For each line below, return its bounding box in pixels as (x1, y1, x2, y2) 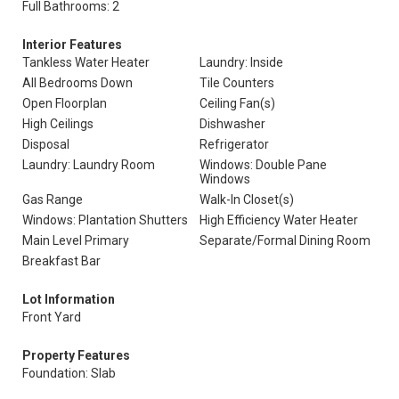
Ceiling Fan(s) (199, 96, 275, 110)
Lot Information (22, 292, 115, 306)
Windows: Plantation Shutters (22, 213, 188, 227)
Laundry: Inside (199, 55, 283, 69)
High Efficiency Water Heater (199, 213, 358, 227)
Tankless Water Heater (22, 55, 150, 69)
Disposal (22, 137, 69, 151)
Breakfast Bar (22, 254, 101, 268)
